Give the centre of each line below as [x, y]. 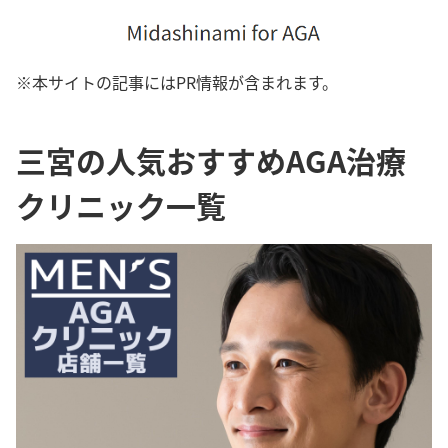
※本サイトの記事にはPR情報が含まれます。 [177, 82]
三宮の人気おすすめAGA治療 [211, 160]
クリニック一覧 [121, 205]
